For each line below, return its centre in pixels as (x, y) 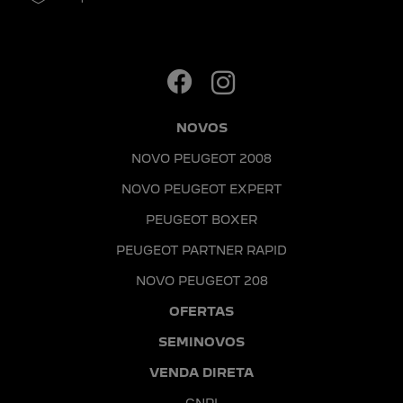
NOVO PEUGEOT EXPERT (201, 189)
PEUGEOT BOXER (201, 219)
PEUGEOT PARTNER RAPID (201, 250)
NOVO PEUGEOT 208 (201, 281)
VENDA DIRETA (201, 372)
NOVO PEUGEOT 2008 (201, 158)
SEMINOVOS (201, 342)
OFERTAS (201, 311)
